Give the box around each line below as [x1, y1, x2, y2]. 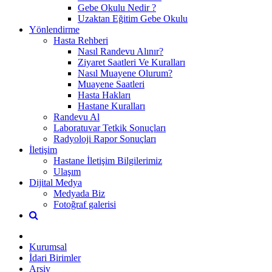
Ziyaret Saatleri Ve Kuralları [78, 56, 185, 67]
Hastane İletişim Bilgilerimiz [53, 155, 162, 166]
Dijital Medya [29, 177, 82, 188]
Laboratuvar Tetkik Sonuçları [53, 122, 166, 133]
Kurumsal [29, 241, 67, 252]
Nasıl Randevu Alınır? [78, 46, 163, 56]
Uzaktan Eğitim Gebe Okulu [78, 13, 188, 24]
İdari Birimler [29, 252, 81, 263]
